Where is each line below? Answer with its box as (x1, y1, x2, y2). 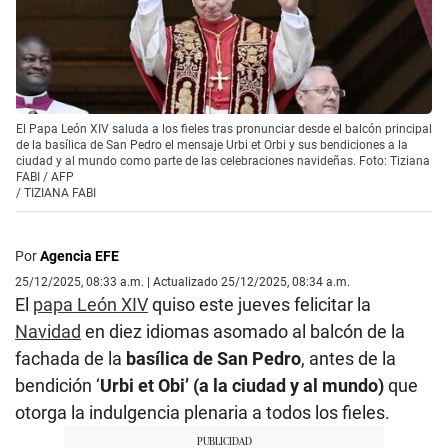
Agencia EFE (40, 247, 119, 264)
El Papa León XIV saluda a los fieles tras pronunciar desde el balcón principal (16, 121, 432, 136)
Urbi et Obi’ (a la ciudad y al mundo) (100, 374, 384, 396)
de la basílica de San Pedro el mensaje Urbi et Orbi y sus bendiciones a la (16, 137, 408, 152)
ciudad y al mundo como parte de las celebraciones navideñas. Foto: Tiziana (16, 153, 430, 168)
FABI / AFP (16, 169, 74, 184)
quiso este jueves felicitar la (148, 293, 371, 315)
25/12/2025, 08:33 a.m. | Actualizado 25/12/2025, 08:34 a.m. (15, 274, 350, 289)
